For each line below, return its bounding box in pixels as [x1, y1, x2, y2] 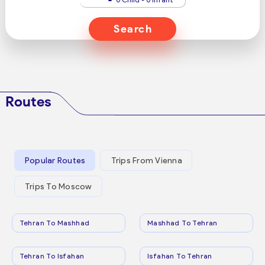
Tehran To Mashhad [19, 218, 90, 227]
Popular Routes [24, 155, 86, 166]
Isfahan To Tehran [147, 251, 212, 260]
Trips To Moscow [24, 181, 92, 192]
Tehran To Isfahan [19, 251, 85, 260]
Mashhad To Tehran [147, 218, 218, 227]
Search [113, 22, 153, 35]
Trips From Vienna [111, 155, 182, 166]
